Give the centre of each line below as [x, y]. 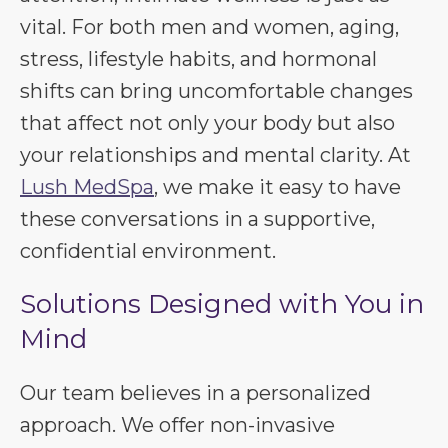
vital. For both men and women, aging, [209, 27]
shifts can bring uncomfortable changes [216, 91]
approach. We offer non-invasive [177, 425]
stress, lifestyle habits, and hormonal [198, 59]
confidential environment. [148, 251]
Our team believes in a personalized [195, 393]
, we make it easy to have [277, 187]
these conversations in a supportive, [197, 219]
